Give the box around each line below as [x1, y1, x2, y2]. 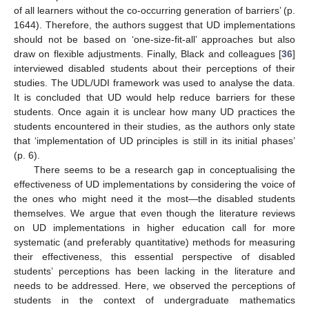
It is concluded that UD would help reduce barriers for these [14, 91, 295, 103]
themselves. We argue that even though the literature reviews [14, 207, 295, 219]
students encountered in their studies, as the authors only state [14, 120, 295, 132]
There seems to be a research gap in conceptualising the [33, 163, 295, 175]
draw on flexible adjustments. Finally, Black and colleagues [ [14, 48, 281, 59]
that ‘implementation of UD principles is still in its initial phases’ [14, 134, 295, 146]
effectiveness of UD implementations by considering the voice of [14, 178, 295, 190]
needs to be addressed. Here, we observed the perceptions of [14, 279, 295, 291]
